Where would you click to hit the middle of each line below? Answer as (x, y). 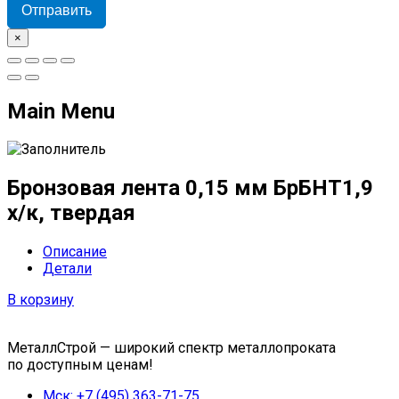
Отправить (57, 10)
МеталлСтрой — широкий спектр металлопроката (171, 348)
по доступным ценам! (80, 365)
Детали (67, 269)
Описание (75, 252)
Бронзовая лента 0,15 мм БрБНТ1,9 (190, 188)
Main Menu (61, 111)
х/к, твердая (71, 213)
